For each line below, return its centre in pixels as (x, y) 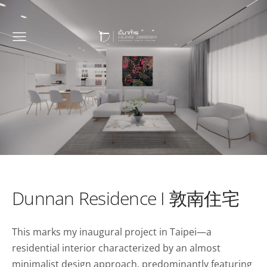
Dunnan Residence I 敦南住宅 (125, 198)
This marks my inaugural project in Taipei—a (112, 232)
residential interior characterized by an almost (116, 248)
